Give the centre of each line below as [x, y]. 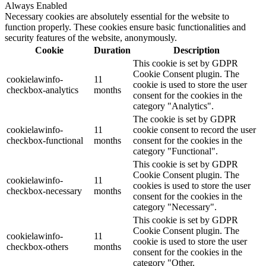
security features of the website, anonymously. [91, 38]
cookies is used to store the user [192, 186]
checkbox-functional [45, 141]
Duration [112, 50]
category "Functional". [175, 151]
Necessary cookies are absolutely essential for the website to [117, 17]
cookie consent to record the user [194, 130]
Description [196, 50]
